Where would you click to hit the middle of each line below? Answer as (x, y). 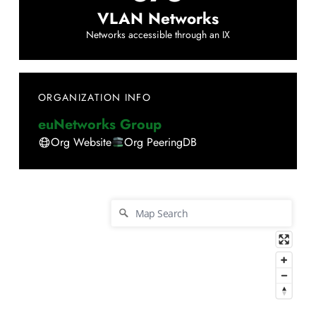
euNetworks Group (100, 124)
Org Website (81, 142)
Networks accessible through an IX (158, 35)
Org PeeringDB (160, 142)
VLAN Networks (158, 19)
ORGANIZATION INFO (95, 98)
